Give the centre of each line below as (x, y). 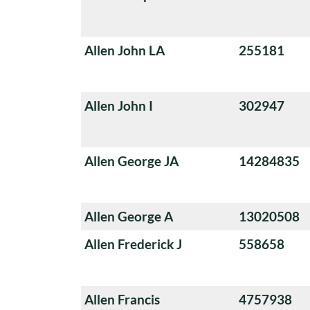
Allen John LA (125, 50)
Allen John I (119, 105)
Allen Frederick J (133, 244)
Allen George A (129, 216)
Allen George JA (131, 161)
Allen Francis (122, 299)
